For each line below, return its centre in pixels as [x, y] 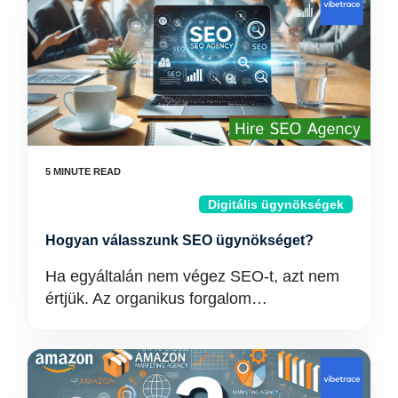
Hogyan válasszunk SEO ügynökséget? [179, 240]
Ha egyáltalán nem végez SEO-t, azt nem [192, 276]
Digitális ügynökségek [276, 204]
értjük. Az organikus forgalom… [156, 298]
